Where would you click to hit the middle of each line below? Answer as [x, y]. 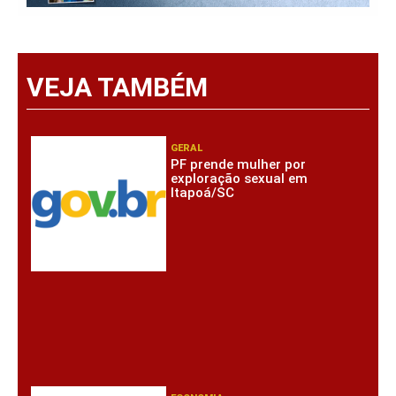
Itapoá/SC [203, 193]
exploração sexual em [240, 179]
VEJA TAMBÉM [117, 88]
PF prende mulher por [239, 165]
